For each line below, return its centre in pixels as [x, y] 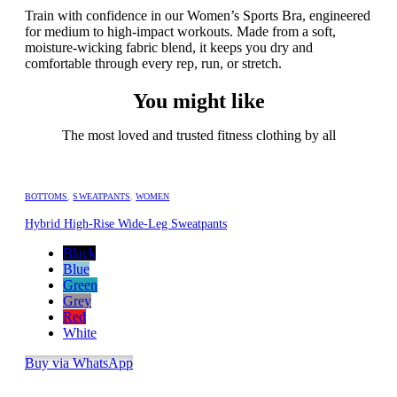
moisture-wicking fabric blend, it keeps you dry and [169, 47]
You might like [198, 101]
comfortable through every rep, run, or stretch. [153, 63]
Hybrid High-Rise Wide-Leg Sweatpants [126, 223]
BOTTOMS [47, 196]
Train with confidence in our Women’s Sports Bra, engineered [198, 15]
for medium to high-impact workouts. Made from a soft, [180, 31]
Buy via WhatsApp [79, 362]
